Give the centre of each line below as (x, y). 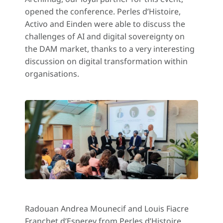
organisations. (52, 74)
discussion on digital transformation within (106, 61)
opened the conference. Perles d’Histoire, (103, 11)
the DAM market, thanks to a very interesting (110, 49)
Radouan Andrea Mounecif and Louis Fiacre (107, 208)
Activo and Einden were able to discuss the (105, 24)
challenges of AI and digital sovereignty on (105, 36)
